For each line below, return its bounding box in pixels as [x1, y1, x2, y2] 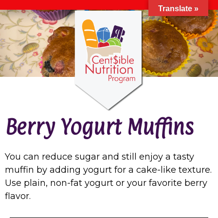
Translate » [158, 4, 199, 13]
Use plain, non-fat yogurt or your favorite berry [5, 177, 207, 188]
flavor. [5, 190, 31, 201]
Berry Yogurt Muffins [5, 114, 194, 139]
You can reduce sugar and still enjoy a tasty [5, 151, 194, 162]
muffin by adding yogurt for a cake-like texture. [5, 164, 212, 175]
